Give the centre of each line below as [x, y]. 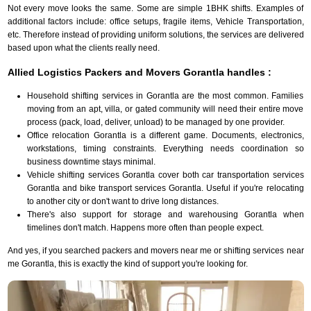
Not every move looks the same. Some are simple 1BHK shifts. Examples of [155, 8]
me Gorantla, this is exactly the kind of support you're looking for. [127, 263]
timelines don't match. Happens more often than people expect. [145, 227]
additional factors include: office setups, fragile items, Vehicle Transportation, [155, 21]
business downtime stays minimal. [91, 161]
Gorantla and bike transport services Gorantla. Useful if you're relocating [165, 188]
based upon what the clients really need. [83, 48]
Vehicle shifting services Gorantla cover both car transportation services [165, 175]
